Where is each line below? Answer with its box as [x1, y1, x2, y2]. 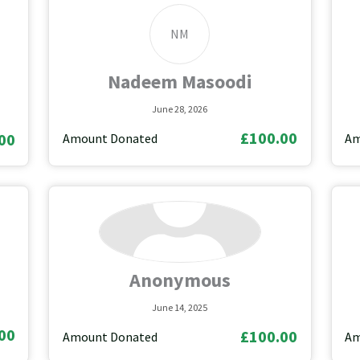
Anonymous [129, 267, 231, 292]
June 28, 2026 [152, 102, 208, 115]
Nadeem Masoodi [107, 68, 252, 94]
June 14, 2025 [152, 301, 208, 313]
